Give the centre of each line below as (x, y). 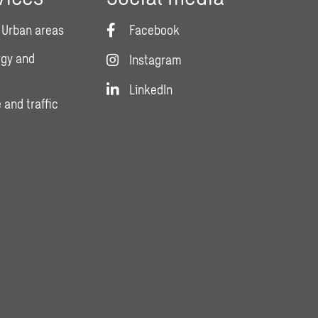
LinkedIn (151, 90)
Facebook (155, 30)
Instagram (156, 60)
